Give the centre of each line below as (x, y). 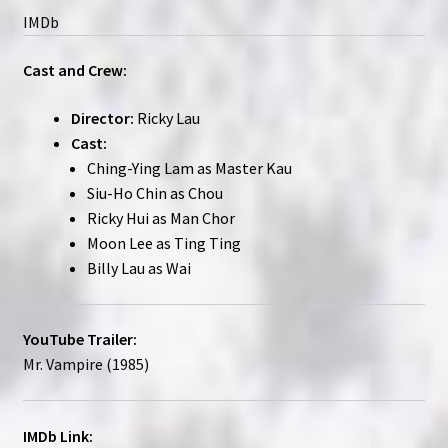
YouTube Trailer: (79, 339)
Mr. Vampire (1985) (85, 364)
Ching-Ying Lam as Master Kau (189, 168)
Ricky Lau (166, 118)
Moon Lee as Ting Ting (163, 243)
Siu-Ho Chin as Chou (154, 193)
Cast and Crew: (74, 70)
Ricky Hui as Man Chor (160, 218)
